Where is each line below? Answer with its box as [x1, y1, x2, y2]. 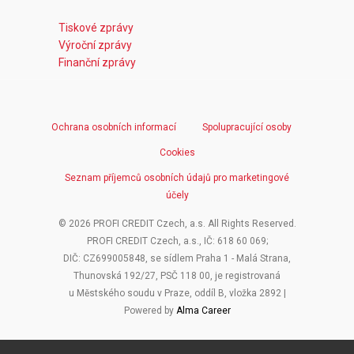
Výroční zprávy [58, 39, 132, 52]
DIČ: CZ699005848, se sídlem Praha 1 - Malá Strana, [63, 253, 291, 265]
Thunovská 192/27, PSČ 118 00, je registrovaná [73, 270, 281, 282]
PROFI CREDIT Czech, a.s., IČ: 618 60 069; [86, 235, 268, 247]
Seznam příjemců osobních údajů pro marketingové [65, 172, 289, 184]
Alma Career [175, 305, 231, 317]
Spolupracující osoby [201, 122, 292, 134]
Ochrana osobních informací [51, 122, 176, 134]
